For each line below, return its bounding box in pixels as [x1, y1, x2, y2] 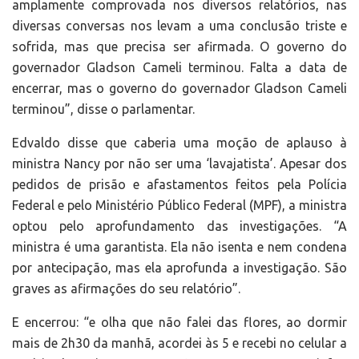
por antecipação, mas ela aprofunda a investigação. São [12, 260, 347, 275]
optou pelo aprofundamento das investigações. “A [12, 218, 347, 233]
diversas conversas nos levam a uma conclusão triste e [12, 18, 347, 33]
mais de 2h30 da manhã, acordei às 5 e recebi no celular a [12, 335, 347, 350]
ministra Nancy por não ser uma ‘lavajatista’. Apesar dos [12, 155, 347, 171]
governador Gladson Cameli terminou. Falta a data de [12, 59, 347, 75]
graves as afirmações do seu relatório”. [12, 280, 240, 296]
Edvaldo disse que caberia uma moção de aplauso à [12, 135, 347, 150]
